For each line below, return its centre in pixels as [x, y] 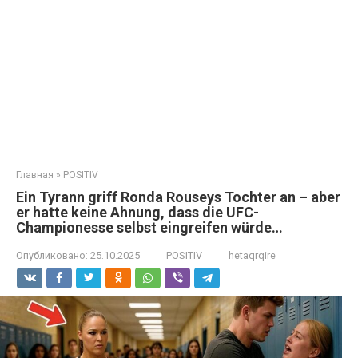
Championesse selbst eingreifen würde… [149, 227]
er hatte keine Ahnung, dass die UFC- [137, 212]
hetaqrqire [252, 255]
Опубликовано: [52, 255]
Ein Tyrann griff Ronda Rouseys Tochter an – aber [178, 197]
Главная [35, 175]
